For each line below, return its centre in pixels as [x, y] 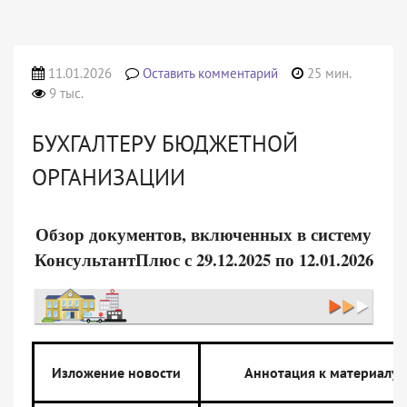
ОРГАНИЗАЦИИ [109, 177]
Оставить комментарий [211, 73]
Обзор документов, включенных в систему [203, 234]
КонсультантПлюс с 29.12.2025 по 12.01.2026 [203, 259]
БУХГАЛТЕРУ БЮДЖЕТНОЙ [165, 144]
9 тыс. [65, 93]
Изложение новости [116, 373]
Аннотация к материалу [321, 373]
